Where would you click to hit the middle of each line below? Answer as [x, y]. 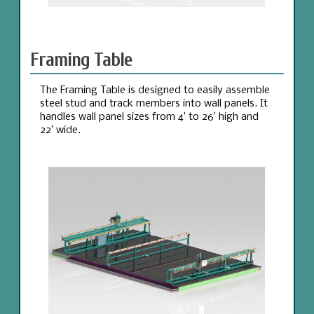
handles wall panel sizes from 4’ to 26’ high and [149, 117]
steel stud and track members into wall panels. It [153, 103]
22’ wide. [60, 130]
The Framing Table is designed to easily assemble [155, 90]
